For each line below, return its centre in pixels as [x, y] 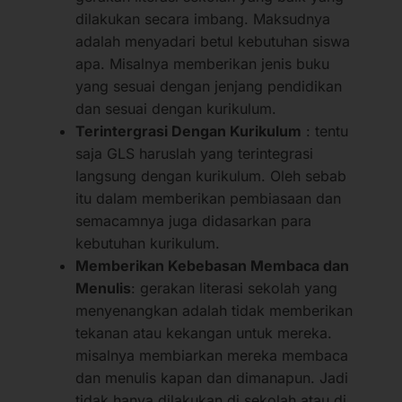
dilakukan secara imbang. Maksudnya [203, 18]
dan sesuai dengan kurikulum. [176, 108]
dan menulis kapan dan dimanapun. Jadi [212, 377]
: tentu [325, 131]
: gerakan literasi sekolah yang [234, 288]
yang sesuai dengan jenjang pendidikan [209, 86]
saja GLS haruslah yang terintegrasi [194, 153]
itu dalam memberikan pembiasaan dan [208, 198]
